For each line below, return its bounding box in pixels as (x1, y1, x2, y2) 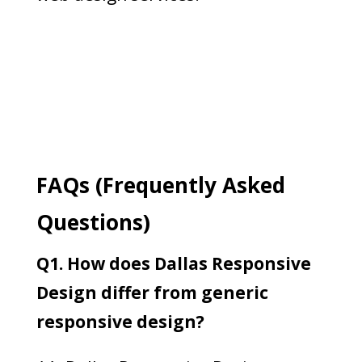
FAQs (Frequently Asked (36, 170, 285, 200)
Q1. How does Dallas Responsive (36, 251, 311, 275)
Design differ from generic (36, 280, 268, 304)
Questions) (36, 207, 150, 237)
